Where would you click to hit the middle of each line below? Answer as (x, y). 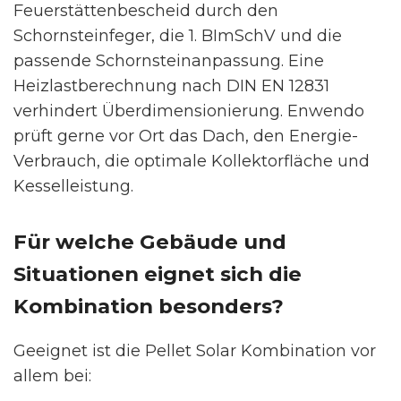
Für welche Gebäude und (150, 242)
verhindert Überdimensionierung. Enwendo (189, 111)
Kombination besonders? (149, 307)
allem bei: (52, 376)
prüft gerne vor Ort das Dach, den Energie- (186, 137)
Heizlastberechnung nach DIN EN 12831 (171, 86)
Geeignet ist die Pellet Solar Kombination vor (195, 351)
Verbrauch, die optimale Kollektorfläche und (192, 162)
